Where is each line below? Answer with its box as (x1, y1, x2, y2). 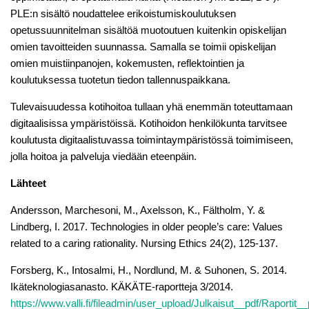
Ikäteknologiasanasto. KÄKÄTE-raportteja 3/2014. (10, 280, 233, 292)
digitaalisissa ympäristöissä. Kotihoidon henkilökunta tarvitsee (10, 117, 287, 129)
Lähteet (10, 177, 46, 189)
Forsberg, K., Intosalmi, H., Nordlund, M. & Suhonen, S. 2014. (10, 263, 287, 276)
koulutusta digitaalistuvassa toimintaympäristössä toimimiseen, (10, 133, 293, 146)
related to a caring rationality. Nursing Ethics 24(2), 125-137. (10, 237, 278, 249)
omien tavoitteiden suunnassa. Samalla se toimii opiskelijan (10, 40, 276, 52)
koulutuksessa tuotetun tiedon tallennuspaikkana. (10, 73, 230, 86)
